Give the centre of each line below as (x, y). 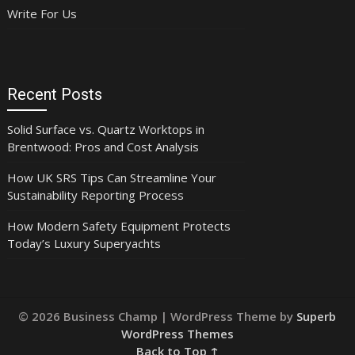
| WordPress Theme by (229, 316)
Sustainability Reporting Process (95, 195)
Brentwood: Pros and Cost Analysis (103, 146)
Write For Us (42, 13)
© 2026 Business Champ (90, 316)
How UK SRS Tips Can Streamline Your (111, 177)
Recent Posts (54, 94)
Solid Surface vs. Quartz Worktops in (105, 129)
